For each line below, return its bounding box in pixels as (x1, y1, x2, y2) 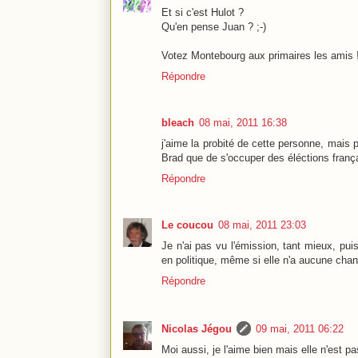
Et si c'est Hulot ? (161, 6, 244, 18)
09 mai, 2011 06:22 (256, 322, 344, 335)
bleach (161, 117, 194, 129)
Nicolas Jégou (161, 322, 232, 335)
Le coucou (161, 219, 213, 232)
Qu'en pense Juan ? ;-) (161, 20, 266, 33)
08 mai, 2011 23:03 (218, 219, 306, 232)
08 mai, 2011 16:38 (199, 117, 287, 129)
